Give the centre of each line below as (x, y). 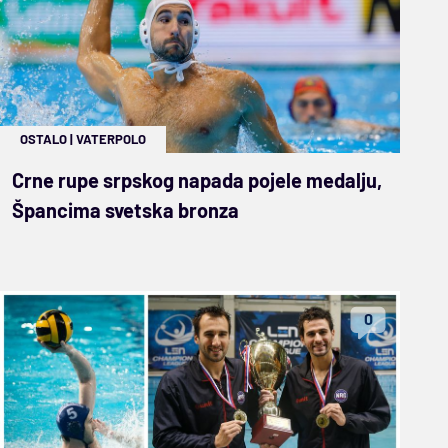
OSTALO (43, 138)
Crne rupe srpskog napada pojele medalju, (197, 179)
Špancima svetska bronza (125, 209)
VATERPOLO (111, 138)
